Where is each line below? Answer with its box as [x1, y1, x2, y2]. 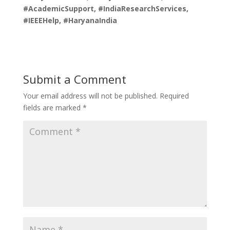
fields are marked [23, 103, 83, 113]
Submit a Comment [23, 71, 126, 87]
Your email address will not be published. [23, 91, 158, 101]
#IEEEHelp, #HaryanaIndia [23, 15, 117, 26]
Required [159, 91, 189, 101]
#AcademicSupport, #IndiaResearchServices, [23, 4, 188, 14]
